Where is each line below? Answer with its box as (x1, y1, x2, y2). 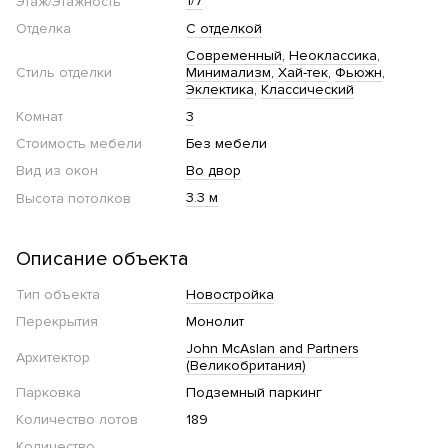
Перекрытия (16, 313, 98, 331)
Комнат (16, 108, 63, 126)
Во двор (186, 162, 241, 180)
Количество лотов (16, 411, 138, 429)
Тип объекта (16, 286, 100, 304)
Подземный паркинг (186, 384, 322, 402)
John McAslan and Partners (186, 340, 359, 358)
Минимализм (186, 64, 271, 82)
